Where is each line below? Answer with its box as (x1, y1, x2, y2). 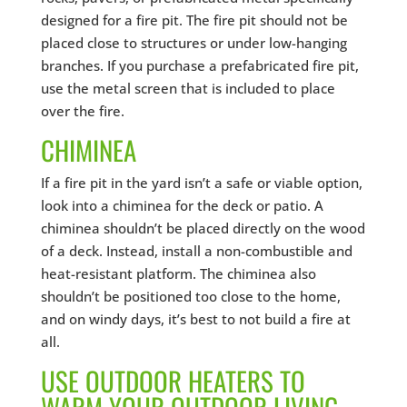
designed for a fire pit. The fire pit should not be (40, 10, 348, 29)
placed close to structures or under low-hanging (40, 33, 347, 52)
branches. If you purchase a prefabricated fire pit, (40, 55, 359, 74)
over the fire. (40, 101, 124, 120)
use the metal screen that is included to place (40, 78, 335, 97)
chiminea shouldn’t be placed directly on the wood (40, 218, 365, 237)
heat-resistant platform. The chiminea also (40, 263, 316, 283)
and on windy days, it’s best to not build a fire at (40, 309, 351, 328)
